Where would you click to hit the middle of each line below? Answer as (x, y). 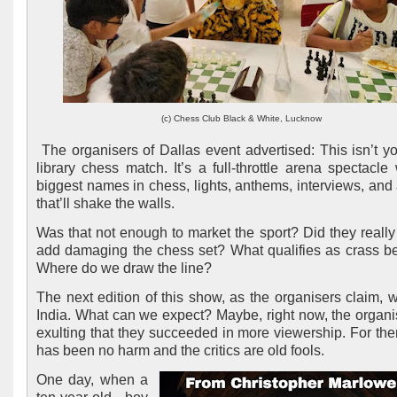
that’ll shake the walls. (105, 203)
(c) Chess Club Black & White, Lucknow (241, 118)
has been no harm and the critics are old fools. (182, 350)
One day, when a (92, 380)
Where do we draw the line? (124, 268)
